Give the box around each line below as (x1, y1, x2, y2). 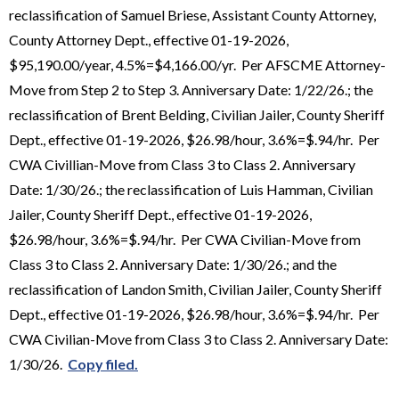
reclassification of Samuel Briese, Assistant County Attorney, (9, 5, 376, 23)
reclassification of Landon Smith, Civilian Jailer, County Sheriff (9, 280, 382, 297)
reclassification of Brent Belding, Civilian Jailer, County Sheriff (9, 105, 385, 123)
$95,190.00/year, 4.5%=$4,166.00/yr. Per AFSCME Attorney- (9, 55, 386, 73)
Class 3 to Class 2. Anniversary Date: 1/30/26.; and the (9, 255, 337, 273)
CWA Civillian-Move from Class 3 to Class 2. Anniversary (9, 155, 355, 173)
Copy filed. (68, 354, 138, 372)
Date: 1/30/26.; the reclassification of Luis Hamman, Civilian (9, 180, 373, 198)
